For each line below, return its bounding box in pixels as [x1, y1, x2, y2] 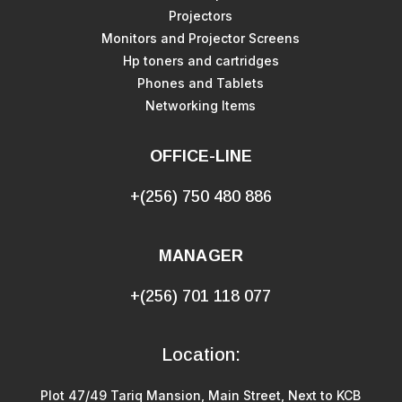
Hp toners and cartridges [122, 53, 279, 69]
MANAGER [159, 247, 243, 266]
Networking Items [145, 98, 257, 114]
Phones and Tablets [137, 75, 265, 92]
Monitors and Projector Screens [101, 31, 301, 47]
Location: [161, 345, 240, 365]
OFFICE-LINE [149, 147, 253, 166]
